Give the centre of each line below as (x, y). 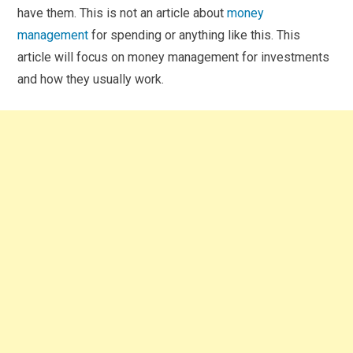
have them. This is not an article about (123, 13)
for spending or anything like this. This (195, 35)
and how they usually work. (91, 79)
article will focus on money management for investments (174, 57)
